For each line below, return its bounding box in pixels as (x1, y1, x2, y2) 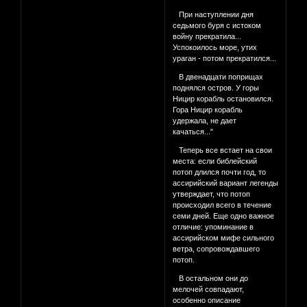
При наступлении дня (173, 10, 254, 19)
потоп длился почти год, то (173, 168, 267, 177)
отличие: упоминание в (173, 223, 254, 232)
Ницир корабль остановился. (173, 95, 274, 103)
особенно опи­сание (173, 296, 241, 305)
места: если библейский (173, 157, 258, 166)
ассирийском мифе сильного (173, 234, 275, 243)
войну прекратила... (173, 32, 242, 41)
